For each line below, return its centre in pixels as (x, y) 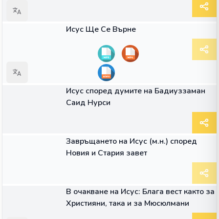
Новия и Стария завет (107, 153)
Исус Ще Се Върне (101, 29)
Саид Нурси (88, 103)
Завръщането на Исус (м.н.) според (131, 141)
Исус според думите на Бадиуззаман (136, 91)
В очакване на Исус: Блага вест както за (140, 192)
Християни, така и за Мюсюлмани (128, 203)
